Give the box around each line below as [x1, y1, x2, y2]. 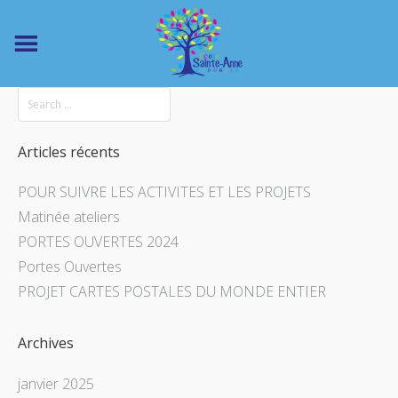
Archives [18, 333, 74, 354]
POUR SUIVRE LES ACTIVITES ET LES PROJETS [18, 182, 311, 203]
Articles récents [18, 142, 120, 162]
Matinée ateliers [18, 207, 120, 227]
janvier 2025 [18, 373, 94, 394]
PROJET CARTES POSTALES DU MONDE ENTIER [18, 282, 326, 302]
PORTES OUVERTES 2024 [18, 232, 179, 252]
